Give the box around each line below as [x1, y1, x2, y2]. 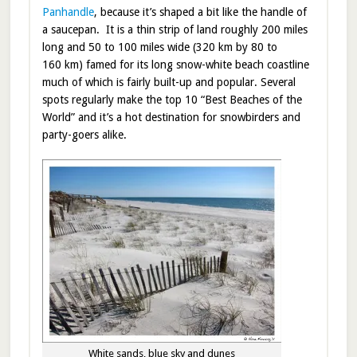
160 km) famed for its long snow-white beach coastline [41, 57, 309, 71]
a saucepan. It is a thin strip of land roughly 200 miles [41, 22, 308, 36]
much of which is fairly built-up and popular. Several [41, 75, 296, 88]
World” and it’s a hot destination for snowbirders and [41, 110, 300, 124]
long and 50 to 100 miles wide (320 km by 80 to [41, 40, 277, 53]
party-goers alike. [41, 127, 127, 141]
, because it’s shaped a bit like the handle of [93, 5, 307, 18]
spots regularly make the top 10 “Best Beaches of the [41, 92, 302, 106]
